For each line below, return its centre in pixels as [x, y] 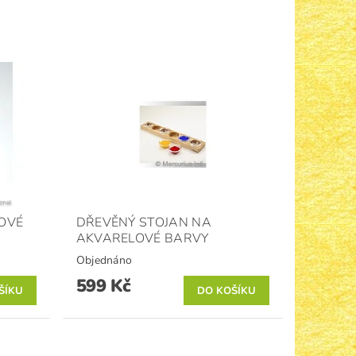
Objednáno [104, 261]
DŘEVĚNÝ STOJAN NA [144, 223]
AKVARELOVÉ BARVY [142, 239]
